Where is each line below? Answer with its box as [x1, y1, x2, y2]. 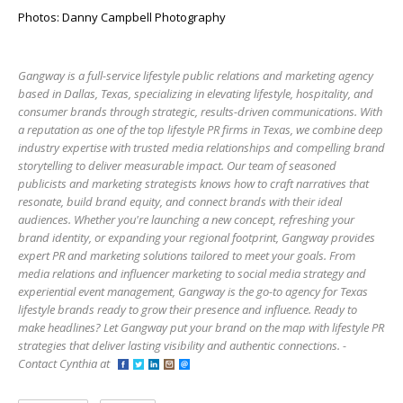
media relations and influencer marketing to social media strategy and [18, 265, 366, 282]
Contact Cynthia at [18, 355, 118, 372]
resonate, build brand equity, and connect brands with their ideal [18, 193, 342, 210]
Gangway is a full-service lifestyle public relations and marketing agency [18, 67, 373, 85]
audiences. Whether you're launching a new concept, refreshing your [18, 211, 354, 228]
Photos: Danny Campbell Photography [18, 9, 226, 26]
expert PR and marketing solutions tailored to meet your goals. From [18, 247, 355, 264]
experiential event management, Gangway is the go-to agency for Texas [18, 283, 368, 300]
